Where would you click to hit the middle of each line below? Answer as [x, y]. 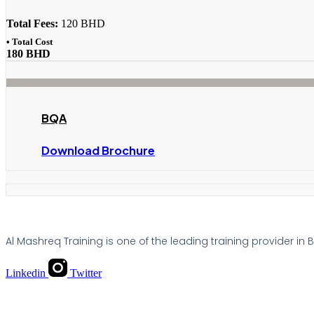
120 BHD [82, 23]
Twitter [86, 273]
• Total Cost [29, 41]
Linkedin [26, 273]
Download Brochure [98, 151]
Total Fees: [32, 23]
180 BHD [28, 53]
